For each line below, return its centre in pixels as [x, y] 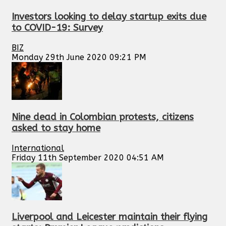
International [38, 148]
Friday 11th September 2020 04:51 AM [88, 157]
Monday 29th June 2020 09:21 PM [79, 58]
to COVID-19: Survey [57, 28]
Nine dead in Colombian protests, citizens [103, 117]
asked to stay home [56, 128]
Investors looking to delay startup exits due [109, 17]
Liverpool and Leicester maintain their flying [109, 217]
